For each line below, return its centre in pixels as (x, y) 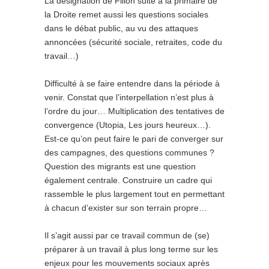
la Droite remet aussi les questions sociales (126, 14)
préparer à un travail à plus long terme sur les (131, 249)
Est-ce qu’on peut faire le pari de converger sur (134, 139)
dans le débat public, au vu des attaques (121, 28)
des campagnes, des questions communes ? (129, 153)
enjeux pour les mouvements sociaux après (127, 263)
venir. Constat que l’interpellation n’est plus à (129, 97)
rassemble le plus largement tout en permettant (134, 194)
